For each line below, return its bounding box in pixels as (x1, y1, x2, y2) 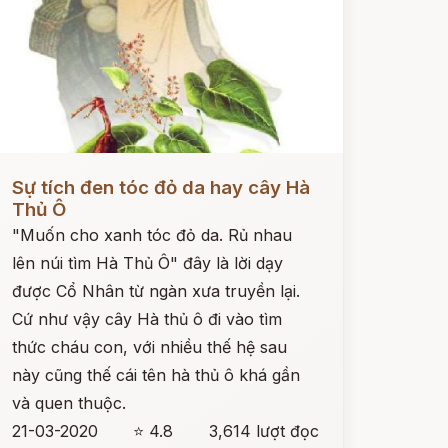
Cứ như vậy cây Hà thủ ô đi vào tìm (11, 309, 282, 329)
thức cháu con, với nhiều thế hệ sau (11, 337, 287, 357)
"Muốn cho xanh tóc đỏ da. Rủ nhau (11, 225, 292, 245)
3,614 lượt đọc (208, 421, 319, 441)
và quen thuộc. (11, 393, 126, 413)
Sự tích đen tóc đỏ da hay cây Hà (11, 176, 310, 199)
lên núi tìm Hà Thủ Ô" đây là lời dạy (11, 253, 283, 273)
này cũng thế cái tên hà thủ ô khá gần (11, 365, 300, 385)
